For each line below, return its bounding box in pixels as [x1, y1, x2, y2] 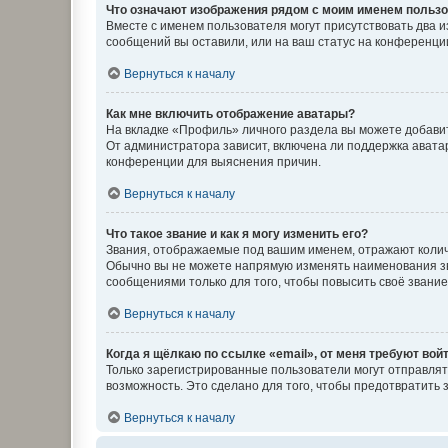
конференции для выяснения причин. [106, 155, 321, 169]
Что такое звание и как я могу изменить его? [106, 227, 368, 241]
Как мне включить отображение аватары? [106, 107, 355, 121]
